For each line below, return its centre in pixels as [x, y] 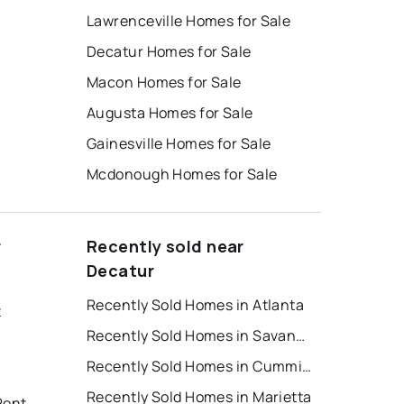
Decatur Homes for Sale [169, 52]
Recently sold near [165, 247]
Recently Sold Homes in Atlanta [196, 305]
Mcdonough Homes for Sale [182, 174]
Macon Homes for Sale [164, 83]
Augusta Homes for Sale [170, 113]
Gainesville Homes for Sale [179, 144]
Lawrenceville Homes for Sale [189, 21]
